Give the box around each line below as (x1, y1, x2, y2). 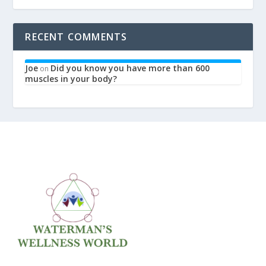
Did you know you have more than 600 (50, 62, 210, 74)
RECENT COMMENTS (25, 30, 128, 43)
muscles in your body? (25, 72, 118, 84)
